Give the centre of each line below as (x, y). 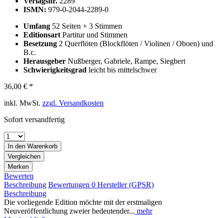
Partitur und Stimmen (95, 35)
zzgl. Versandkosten (73, 103)
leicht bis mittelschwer (123, 70)
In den (17, 146)
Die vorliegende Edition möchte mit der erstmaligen (83, 202)
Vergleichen (24, 157)
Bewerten (19, 176)
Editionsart (43, 35)
